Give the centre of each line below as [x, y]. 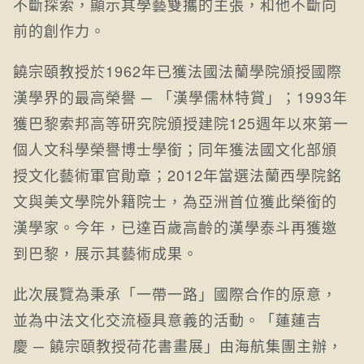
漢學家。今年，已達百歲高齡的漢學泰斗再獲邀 [175, 227]
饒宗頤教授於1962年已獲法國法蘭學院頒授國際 [178, 71]
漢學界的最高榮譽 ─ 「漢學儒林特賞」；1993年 [180, 97]
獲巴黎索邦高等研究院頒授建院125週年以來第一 [181, 123]
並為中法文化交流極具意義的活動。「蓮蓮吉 [167, 320]
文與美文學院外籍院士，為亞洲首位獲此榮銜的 [175, 201]
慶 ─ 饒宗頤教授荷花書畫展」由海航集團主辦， [178, 346]
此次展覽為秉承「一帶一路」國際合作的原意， [175, 294]
